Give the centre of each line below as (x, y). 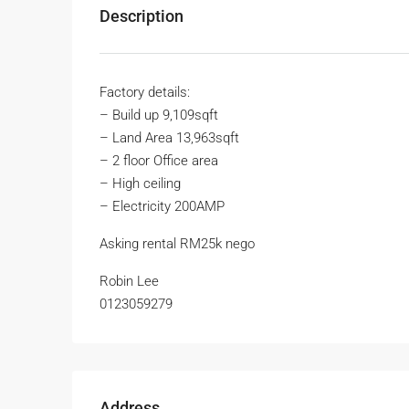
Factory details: (145, 93)
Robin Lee (129, 282)
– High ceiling (140, 184)
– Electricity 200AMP (162, 207)
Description (142, 16)
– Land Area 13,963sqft (169, 138)
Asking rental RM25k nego (177, 244)
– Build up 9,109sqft (159, 115)
